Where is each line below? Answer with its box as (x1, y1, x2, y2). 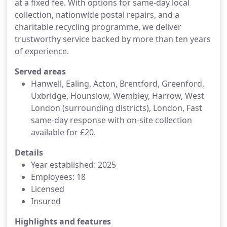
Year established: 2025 (31, 159, 116, 170)
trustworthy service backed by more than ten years (15, 33, 211, 45)
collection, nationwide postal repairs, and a (15, 9, 179, 20)
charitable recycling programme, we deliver (15, 21, 181, 32)
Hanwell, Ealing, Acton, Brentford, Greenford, (31, 78, 204, 89)
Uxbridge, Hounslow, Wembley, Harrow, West (31, 90, 204, 101)
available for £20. (31, 127, 96, 138)
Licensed (31, 183, 64, 195)
